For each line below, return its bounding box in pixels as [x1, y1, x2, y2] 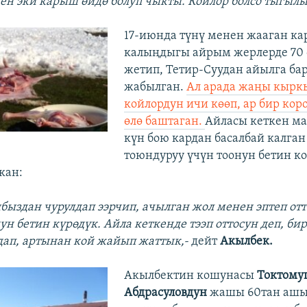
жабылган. [123, 80, 186, 94]
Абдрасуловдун [123, 286, 210, 299]
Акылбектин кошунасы [123, 269, 257, 282]
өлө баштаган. [123, 114, 205, 128]
